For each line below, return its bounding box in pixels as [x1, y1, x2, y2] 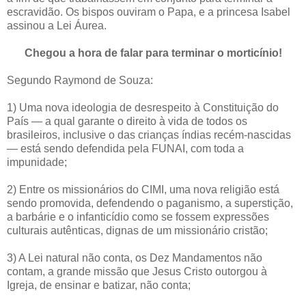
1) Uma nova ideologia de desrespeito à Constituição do [7, 102, 279, 114]
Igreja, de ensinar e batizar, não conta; [7, 279, 191, 292]
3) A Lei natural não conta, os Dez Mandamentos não [7, 252, 262, 264]
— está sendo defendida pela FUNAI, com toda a [7, 143, 244, 155]
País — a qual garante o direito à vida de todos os [7, 115, 247, 128]
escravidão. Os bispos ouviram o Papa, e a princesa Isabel [7, 6, 290, 18]
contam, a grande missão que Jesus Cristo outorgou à [7, 266, 267, 278]
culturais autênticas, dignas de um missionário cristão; [7, 225, 268, 237]
